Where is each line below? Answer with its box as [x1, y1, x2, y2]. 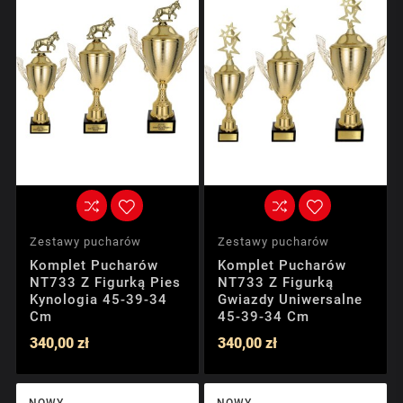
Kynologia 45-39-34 [30, 291, 167, 309]
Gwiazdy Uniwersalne [218, 291, 363, 309]
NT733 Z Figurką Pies [30, 274, 181, 291]
